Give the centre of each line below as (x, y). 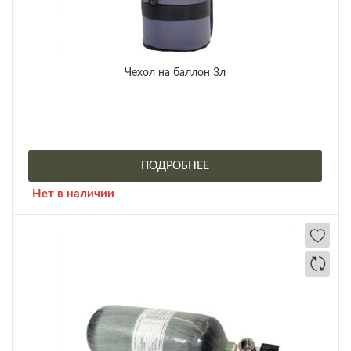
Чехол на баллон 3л (175, 73)
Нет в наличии (73, 194)
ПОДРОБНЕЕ (175, 166)
